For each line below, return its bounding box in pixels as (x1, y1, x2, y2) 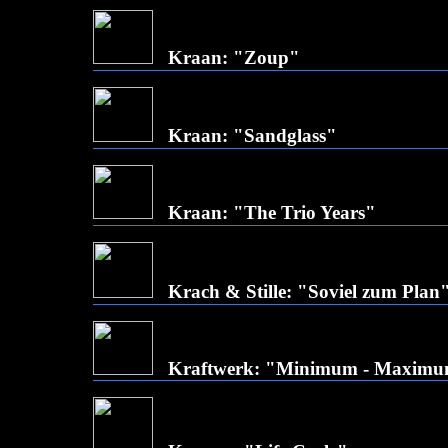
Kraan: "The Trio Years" (168, 202, 376, 223)
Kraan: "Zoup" (168, 47, 300, 68)
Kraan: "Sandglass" (168, 125, 337, 146)
